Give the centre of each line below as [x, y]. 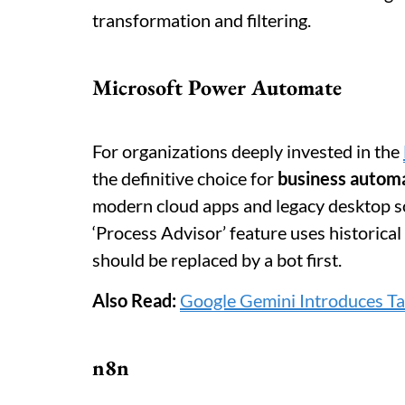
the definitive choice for [185, 178]
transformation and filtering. [202, 20]
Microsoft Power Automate [217, 87]
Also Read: [134, 300]
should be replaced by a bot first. [217, 259]
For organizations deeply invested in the [248, 151]
